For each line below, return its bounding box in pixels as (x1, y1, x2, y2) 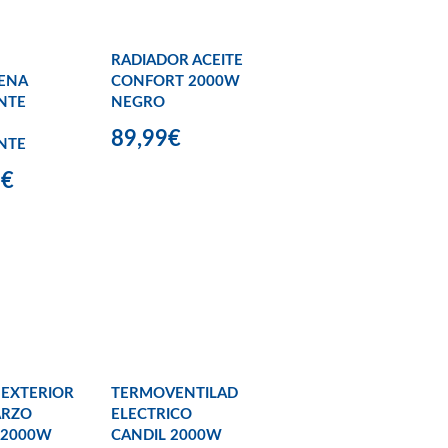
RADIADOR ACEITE (111, 53, 243, 69)
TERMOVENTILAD (111, 385, 238, 401)
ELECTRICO (111, 406, 192, 422)
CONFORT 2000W (111, 74, 240, 90)
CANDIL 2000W (111, 427, 222, 443)
